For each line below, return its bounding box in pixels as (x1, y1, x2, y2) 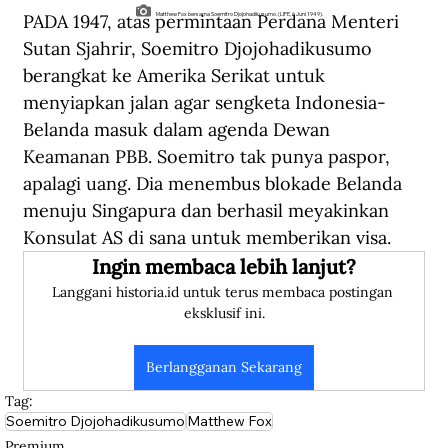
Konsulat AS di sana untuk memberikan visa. (23, 226, 391, 250)
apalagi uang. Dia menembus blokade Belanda (23, 172, 407, 196)
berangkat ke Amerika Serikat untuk (23, 64, 330, 88)
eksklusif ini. (183, 304, 265, 323)
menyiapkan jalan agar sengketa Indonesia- (23, 91, 386, 115)
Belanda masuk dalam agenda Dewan (23, 118, 335, 142)
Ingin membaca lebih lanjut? (92, 254, 356, 280)
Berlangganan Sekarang (146, 358, 302, 377)
